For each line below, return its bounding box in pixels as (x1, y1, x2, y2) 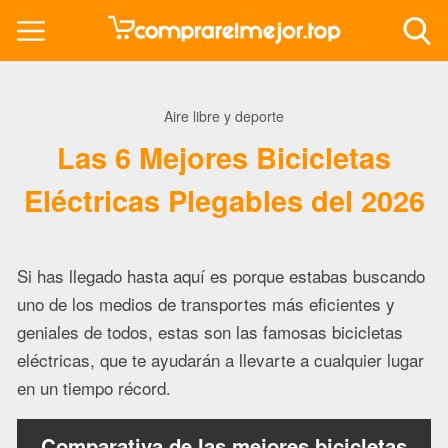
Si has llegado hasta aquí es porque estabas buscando (17, 263, 425, 289)
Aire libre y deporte (164, 106, 284, 127)
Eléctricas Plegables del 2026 (23, 179, 425, 222)
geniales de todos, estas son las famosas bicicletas (17, 319, 403, 345)
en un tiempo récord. (17, 375, 171, 401)
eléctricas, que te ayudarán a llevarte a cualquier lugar (17, 347, 424, 373)
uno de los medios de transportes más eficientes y (17, 291, 395, 317)
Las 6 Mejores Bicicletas (57, 136, 391, 179)
